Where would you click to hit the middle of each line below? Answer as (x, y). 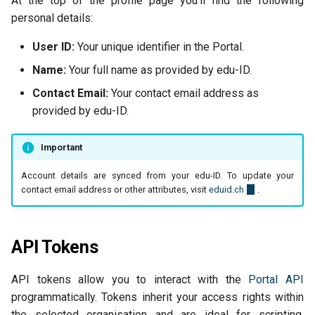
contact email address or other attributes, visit (115, 190)
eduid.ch (226, 190)
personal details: (52, 18)
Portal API (276, 279)
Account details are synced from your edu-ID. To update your (157, 176)
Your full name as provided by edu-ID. (159, 70)
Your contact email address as (184, 93)
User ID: (53, 47)
